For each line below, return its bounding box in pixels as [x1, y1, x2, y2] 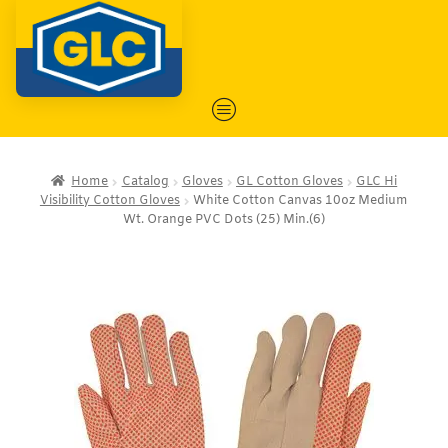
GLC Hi [356, 174, 398, 191]
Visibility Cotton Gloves [39, 193, 180, 210]
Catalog [121, 174, 169, 191]
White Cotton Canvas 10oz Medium [193, 193, 409, 210]
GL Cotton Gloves [236, 174, 344, 191]
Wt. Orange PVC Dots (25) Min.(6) [123, 212, 325, 229]
